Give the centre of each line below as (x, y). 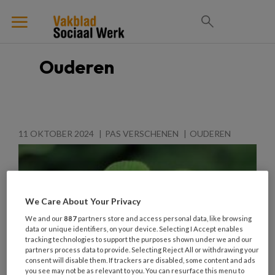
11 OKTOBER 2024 (56, 134)
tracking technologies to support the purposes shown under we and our (139, 239)
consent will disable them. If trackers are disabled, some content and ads (141, 260)
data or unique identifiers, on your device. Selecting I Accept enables (134, 229)
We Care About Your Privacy (83, 201)
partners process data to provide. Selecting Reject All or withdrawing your (142, 250)
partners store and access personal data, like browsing (165, 219)
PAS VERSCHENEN (142, 134)
